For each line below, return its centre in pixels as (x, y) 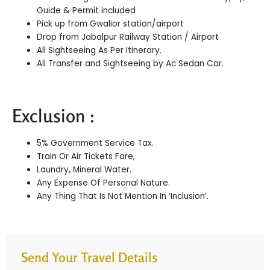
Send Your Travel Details (89, 257)
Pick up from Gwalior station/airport (111, 24)
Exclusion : (54, 116)
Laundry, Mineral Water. (84, 170)
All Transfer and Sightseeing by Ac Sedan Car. (130, 63)
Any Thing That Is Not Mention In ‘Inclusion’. (123, 196)
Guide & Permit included (86, 10)
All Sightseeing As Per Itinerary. (99, 50)
